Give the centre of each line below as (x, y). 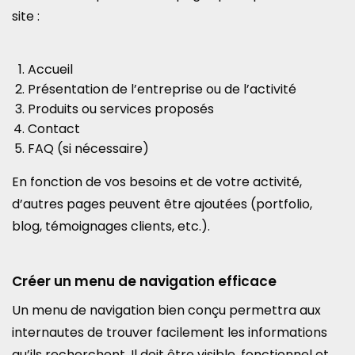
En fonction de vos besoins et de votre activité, (157, 182)
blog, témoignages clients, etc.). (111, 226)
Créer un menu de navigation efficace (144, 281)
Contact (54, 129)
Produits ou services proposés (121, 109)
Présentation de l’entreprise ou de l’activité (162, 89)
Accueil (50, 69)
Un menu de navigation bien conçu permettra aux (166, 310)
